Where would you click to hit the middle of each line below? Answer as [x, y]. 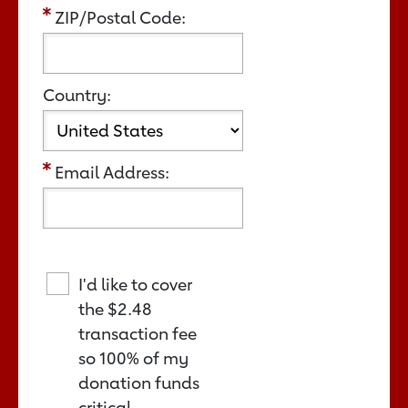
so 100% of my [133, 357]
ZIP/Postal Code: [120, 17]
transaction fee [138, 333]
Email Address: [112, 172]
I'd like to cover [135, 284]
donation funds [139, 382]
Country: [77, 94]
